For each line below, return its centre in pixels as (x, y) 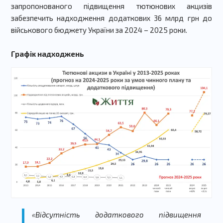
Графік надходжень (47, 54)
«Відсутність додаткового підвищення (116, 215)
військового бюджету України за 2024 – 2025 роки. (100, 30)
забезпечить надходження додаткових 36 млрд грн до (111, 18)
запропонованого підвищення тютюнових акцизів (111, 6)
